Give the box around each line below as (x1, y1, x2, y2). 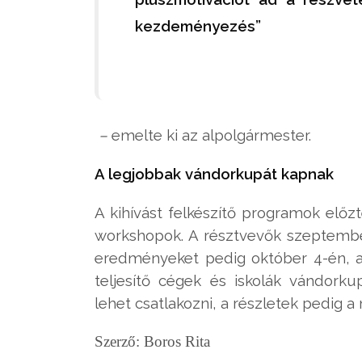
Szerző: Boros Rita (95, 332, 210, 350)
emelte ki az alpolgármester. (112, 125, 311, 144)
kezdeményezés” (135, 16, 261, 35)
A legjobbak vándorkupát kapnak (95, 164, 334, 183)
